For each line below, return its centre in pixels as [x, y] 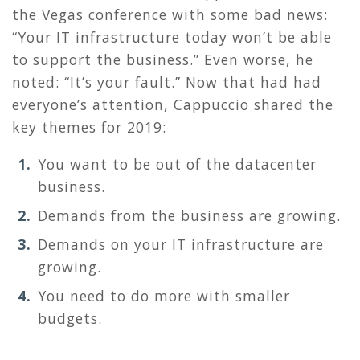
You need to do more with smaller [164, 296]
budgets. [70, 319]
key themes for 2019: [89, 127]
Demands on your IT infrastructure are [181, 245]
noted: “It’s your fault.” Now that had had [167, 82]
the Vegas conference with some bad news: [170, 15]
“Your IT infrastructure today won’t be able [172, 37]
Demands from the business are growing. [189, 216]
